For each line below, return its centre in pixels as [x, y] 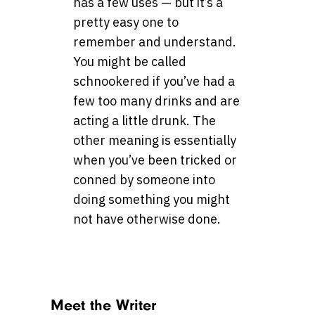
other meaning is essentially [155, 141]
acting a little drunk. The [144, 121]
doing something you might [152, 200]
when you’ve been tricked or [155, 160]
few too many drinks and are [156, 101]
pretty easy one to [126, 22]
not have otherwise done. [147, 219]
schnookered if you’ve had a [154, 82]
